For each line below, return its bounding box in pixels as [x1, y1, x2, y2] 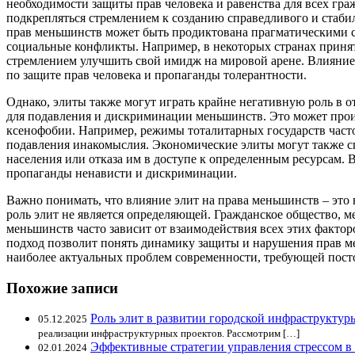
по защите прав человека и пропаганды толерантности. [6, 67, 307, 82]
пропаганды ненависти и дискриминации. [6, 166, 237, 180]
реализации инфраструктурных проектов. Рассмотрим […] [38, 327, 300, 340]
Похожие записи [6, 279, 118, 296]
